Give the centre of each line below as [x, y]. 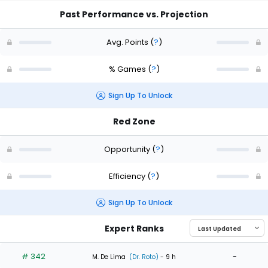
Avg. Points [128, 42]
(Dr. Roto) [143, 257]
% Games [128, 69]
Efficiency [128, 176]
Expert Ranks [134, 229]
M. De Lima [109, 257]
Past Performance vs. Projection [134, 15]
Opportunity [128, 149]
